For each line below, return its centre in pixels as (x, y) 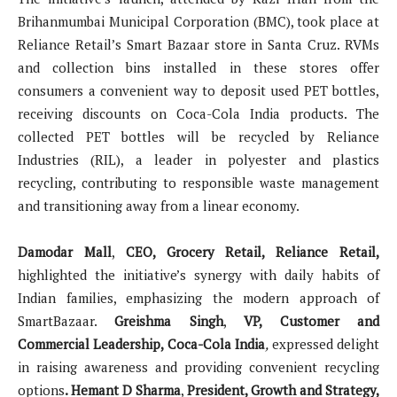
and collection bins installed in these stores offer (198, 67)
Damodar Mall (65, 251)
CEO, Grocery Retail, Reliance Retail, (253, 251)
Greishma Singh (169, 320)
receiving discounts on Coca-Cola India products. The (198, 113)
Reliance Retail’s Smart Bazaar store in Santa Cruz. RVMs (198, 44)
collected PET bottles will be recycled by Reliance (198, 136)
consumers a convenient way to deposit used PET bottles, (198, 90)
